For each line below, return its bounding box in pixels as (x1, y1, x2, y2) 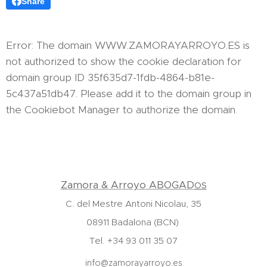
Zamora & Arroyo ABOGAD (60, 179, 194, 191)
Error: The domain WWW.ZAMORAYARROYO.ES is (6, 39, 250, 52)
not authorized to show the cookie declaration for (6, 55, 241, 68)
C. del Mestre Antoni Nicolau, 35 (66, 198, 201, 209)
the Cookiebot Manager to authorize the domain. (6, 103, 237, 116)
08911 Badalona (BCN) (86, 216, 181, 228)
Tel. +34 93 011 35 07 (89, 235, 178, 246)
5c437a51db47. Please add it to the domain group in (6, 87, 252, 100)
